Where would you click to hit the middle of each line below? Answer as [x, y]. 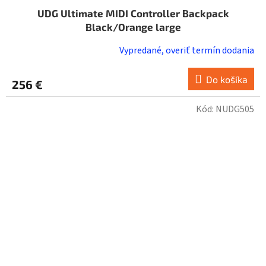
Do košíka [227, 80]
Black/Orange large [133, 27]
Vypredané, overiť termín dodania [187, 51]
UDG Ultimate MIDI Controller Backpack [133, 13]
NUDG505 [235, 110]
